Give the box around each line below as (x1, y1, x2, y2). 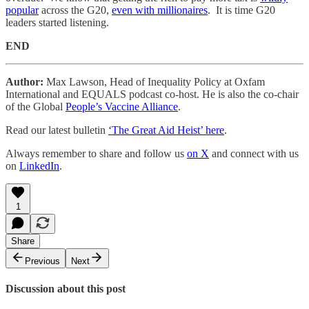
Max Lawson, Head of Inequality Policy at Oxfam (43, 75, 265, 88)
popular (6, 3, 39, 16)
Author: (6, 75, 43, 88)
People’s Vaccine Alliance (66, 100, 178, 112)
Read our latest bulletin (6, 123, 108, 136)
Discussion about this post (6, 283, 126, 295)
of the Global (6, 100, 66, 112)
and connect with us (209, 147, 299, 159)
